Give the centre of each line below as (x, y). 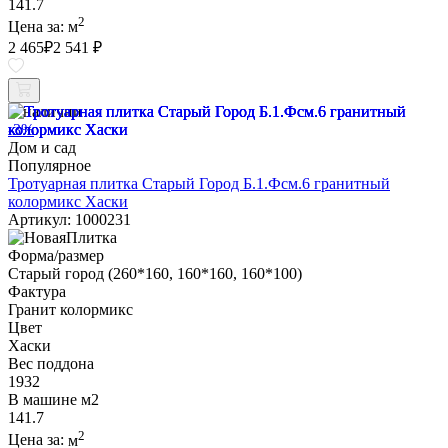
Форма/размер (56, 256)
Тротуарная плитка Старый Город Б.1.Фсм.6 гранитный (199, 184)
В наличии (45, 112)
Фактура (37, 292)
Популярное (49, 166)
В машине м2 (53, 400)
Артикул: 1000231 (69, 220)
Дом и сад (42, 148)
